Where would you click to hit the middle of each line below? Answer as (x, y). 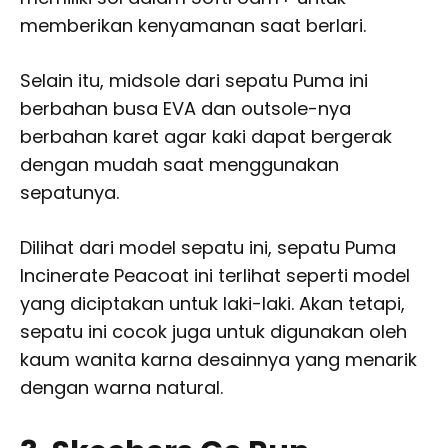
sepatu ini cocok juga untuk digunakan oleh (213, 331)
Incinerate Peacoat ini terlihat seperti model (215, 275)
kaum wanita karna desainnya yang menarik (218, 359)
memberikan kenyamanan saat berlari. (193, 25)
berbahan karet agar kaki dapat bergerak (206, 136)
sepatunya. (69, 192)
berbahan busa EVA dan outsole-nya (185, 108)
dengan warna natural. (121, 387)
